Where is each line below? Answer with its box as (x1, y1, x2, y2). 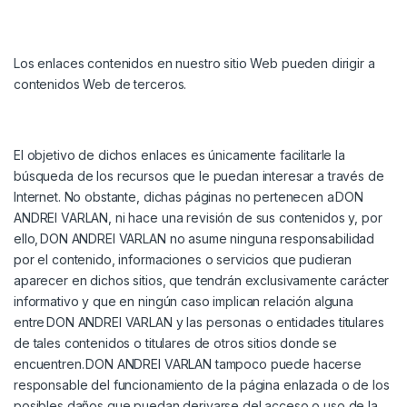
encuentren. (14, 356, 86, 372)
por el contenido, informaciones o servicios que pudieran (14, 252, 352, 268)
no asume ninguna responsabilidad (165, 231, 375, 247)
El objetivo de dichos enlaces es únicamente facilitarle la (14, 147, 345, 164)
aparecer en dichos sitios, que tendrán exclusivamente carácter (14, 273, 390, 289)
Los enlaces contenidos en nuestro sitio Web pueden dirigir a (14, 55, 375, 72)
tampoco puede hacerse (211, 356, 362, 372)
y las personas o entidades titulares (172, 314, 384, 331)
